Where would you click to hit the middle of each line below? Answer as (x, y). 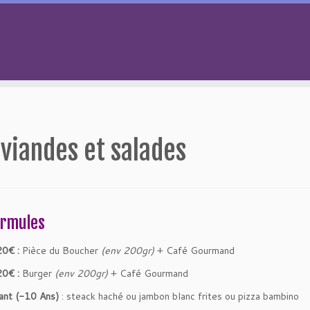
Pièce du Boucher (60, 250)
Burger (37, 273)
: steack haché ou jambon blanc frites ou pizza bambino (179, 296)
